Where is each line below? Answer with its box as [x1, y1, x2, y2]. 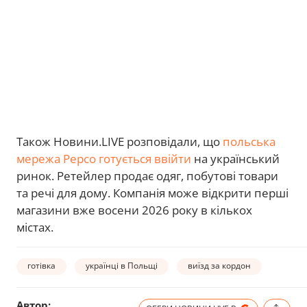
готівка [27, 260, 56, 272]
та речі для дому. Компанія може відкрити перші [16, 184, 288, 201]
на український [191, 150, 280, 167]
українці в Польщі [86, 260, 158, 272]
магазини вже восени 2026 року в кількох [16, 201, 252, 218]
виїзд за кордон [188, 260, 251, 272]
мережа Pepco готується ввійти [16, 150, 191, 167]
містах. [16, 219, 53, 235]
